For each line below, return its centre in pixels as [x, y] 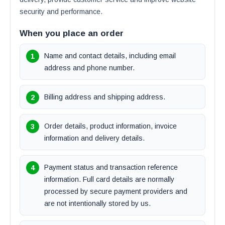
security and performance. [61, 12]
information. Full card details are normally [109, 179]
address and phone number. [89, 68]
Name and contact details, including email [110, 56]
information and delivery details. [94, 138]
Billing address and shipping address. [105, 97]
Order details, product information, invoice [110, 126]
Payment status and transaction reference [111, 167]
